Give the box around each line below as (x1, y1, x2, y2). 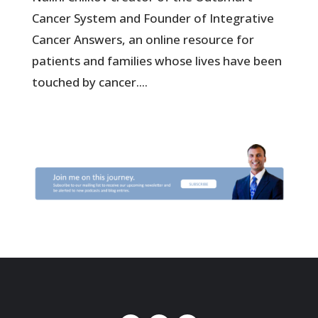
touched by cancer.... (31, 74, 148, 91)
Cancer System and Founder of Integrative (31, 10, 274, 27)
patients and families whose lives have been (31, 53, 282, 70)
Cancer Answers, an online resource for (31, 31, 254, 48)
